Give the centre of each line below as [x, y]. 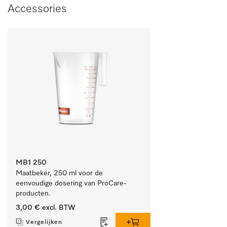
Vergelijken [44, 222]
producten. [33, 193]
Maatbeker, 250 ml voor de [59, 173]
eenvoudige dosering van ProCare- [71, 183]
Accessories [37, 9]
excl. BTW [58, 207]
